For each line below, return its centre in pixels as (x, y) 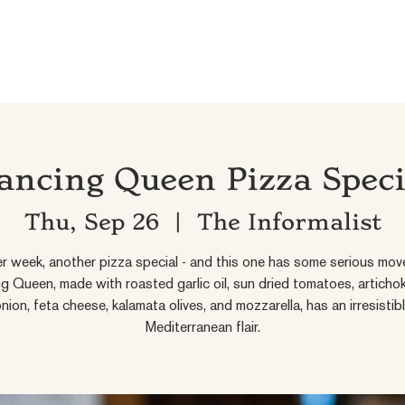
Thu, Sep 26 (91, 222)
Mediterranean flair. (202, 329)
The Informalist (289, 222)
